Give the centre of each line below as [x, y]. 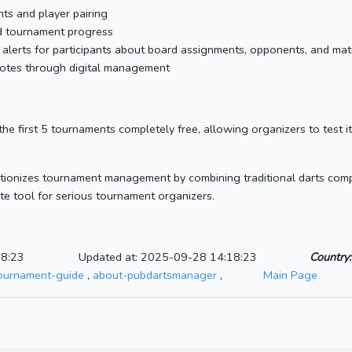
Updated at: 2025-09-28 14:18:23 [168, 257]
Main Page [290, 275]
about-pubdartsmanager [155, 275]
